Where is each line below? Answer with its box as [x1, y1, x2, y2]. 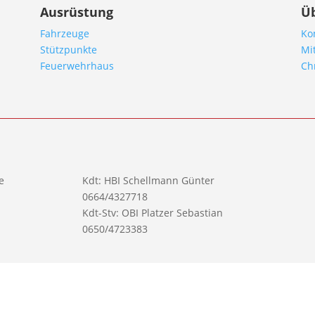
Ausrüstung [40, 4, 114, 21]
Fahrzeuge [40, 27, 90, 41]
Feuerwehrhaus [40, 59, 115, 73]
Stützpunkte [40, 43, 98, 57]
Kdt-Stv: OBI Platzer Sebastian [82, 205, 224, 219]
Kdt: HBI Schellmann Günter [82, 173, 215, 187]
